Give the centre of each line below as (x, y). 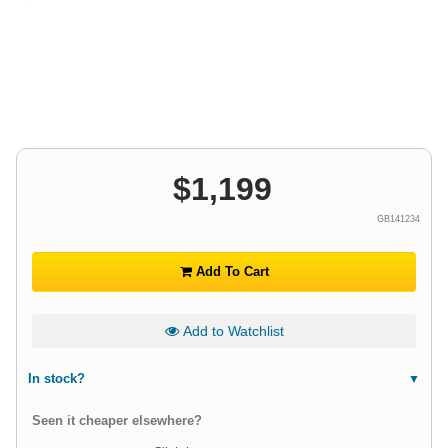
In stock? (56, 379)
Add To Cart (230, 271)
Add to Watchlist (231, 331)
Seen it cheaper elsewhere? (117, 421)
